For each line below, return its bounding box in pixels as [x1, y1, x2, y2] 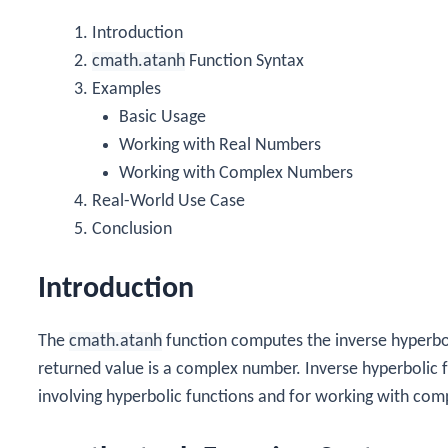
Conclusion [92, 219, 172, 239]
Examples [92, 79, 161, 99]
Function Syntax [185, 51, 304, 71]
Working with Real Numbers [119, 135, 321, 155]
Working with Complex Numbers [119, 163, 353, 183]
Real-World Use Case [92, 191, 245, 211]
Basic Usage [119, 107, 206, 127]
